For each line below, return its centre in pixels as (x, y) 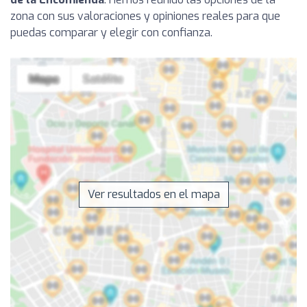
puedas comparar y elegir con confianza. (111, 33)
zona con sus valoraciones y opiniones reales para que (145, 16)
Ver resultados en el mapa (153, 194)
